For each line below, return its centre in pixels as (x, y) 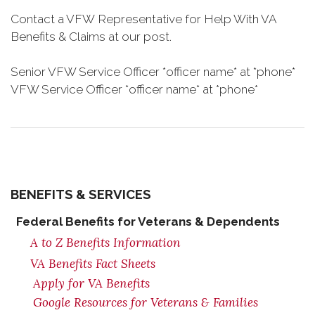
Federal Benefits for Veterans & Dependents (148, 221)
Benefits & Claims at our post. (91, 37)
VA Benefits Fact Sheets (93, 264)
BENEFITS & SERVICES (81, 194)
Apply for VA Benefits (91, 283)
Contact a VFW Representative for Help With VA (143, 19)
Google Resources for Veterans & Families (146, 302)
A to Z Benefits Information (105, 243)
